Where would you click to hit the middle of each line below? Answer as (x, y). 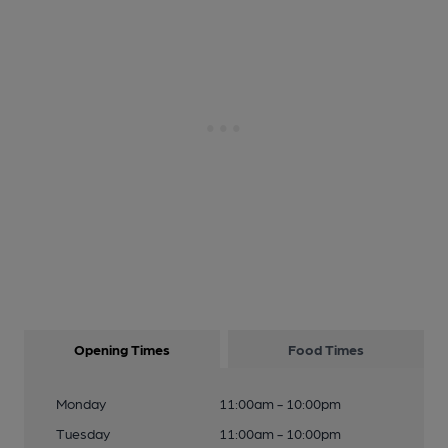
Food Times (326, 349)
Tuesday (83, 433)
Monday (81, 403)
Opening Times (122, 349)
